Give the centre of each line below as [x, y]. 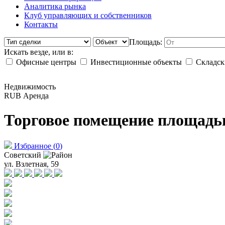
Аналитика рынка [55, 6]
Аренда [36, 96]
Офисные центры [46, 62]
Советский [24, 155]
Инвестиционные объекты [136, 62]
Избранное [33, 146]
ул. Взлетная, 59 [31, 164]
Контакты [41, 24]
